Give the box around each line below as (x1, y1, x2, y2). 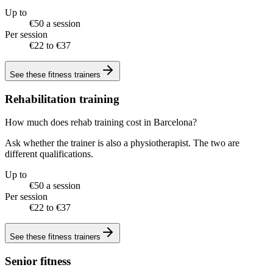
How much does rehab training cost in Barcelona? (5, 117, 197, 128)
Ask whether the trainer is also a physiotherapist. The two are (5, 138, 239, 149)
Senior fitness (5, 255, 71, 268)
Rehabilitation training (5, 92, 119, 105)
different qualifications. (5, 149, 93, 160)
